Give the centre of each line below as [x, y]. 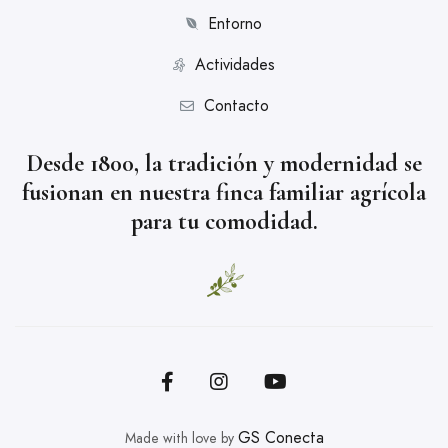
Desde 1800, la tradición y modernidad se [224, 163]
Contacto [236, 105]
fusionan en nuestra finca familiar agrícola [224, 192]
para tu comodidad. [224, 221]
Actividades [235, 64]
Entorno [235, 23]
